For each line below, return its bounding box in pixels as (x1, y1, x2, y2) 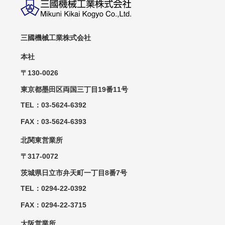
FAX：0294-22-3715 (21, 200, 86, 209)
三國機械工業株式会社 (21, 33, 91, 42)
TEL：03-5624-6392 (21, 100, 86, 109)
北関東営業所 (21, 136, 63, 144)
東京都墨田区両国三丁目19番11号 (21, 85, 128, 93)
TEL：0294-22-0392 (21, 184, 86, 192)
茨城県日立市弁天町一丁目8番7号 (21, 168, 127, 177)
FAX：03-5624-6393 (21, 117, 86, 126)
